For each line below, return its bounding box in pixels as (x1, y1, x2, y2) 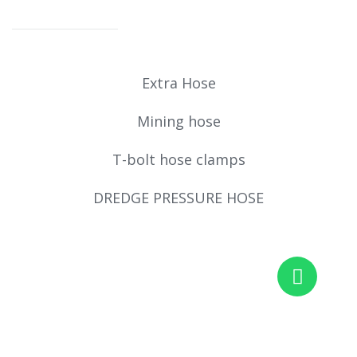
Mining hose (136, 111, 221, 131)
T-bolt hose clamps (112, 149, 245, 169)
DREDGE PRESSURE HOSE (93, 187, 264, 207)
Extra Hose (141, 73, 216, 92)
